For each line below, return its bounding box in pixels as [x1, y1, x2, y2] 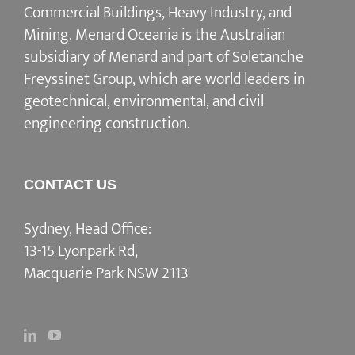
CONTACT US [24, 176, 116, 193]
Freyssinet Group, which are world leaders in [24, 65, 305, 93]
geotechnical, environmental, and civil [24, 87, 264, 115]
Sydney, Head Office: [24, 215, 151, 242]
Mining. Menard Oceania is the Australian [24, 21, 285, 48]
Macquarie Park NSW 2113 [24, 259, 189, 287]
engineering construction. [24, 109, 190, 137]
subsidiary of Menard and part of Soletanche [24, 43, 303, 71]
